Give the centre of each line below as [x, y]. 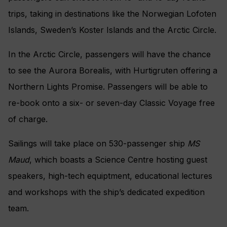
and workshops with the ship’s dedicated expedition [106, 192]
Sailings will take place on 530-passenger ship [98, 144]
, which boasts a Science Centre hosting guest [118, 160]
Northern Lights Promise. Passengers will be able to [108, 87]
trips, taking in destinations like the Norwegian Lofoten [112, 14]
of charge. [28, 119]
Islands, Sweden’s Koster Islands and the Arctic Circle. [112, 30]
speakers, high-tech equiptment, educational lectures [110, 176]
